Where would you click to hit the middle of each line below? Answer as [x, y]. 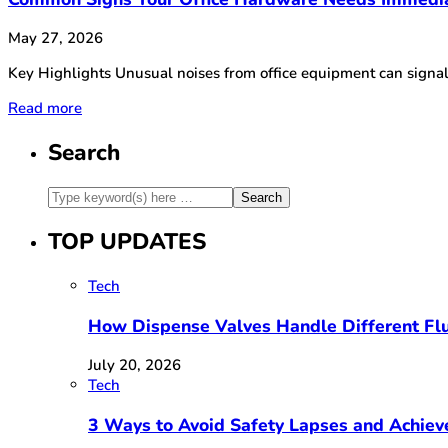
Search [84, 152]
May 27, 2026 [55, 38]
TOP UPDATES [127, 242]
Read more [45, 108]
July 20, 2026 [134, 365]
